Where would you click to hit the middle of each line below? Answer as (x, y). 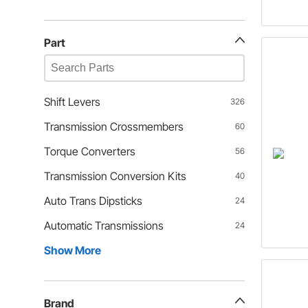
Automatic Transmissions (104, 225)
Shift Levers (72, 102)
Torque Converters (90, 151)
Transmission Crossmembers (114, 126)
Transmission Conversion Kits (115, 176)
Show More (73, 250)
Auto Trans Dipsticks (93, 201)
